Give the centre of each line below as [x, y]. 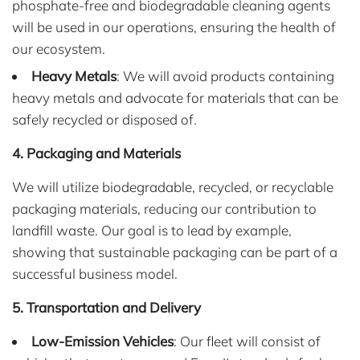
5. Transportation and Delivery [106, 307]
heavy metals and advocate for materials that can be [175, 97]
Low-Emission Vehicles [102, 341]
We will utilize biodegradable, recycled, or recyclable [173, 186]
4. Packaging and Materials [96, 153]
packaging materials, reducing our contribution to [164, 208]
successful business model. [95, 273]
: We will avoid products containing [225, 76]
